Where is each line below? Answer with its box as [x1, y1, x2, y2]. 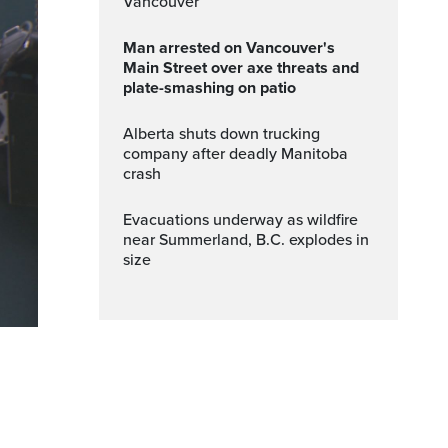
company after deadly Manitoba [123, 144, 348, 164]
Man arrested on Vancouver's [123, 38, 137, 58]
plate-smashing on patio [123, 78, 296, 98]
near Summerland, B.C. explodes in [123, 230, 369, 250]
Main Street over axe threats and [123, 58, 359, 78]
